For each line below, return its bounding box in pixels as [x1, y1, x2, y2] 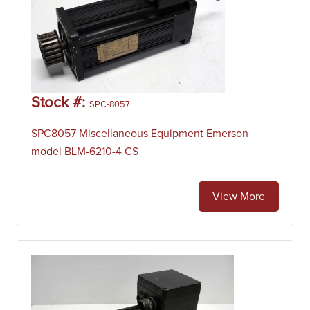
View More [212, 191, 265, 202]
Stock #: [31, 95, 89, 111]
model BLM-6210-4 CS [31, 146, 138, 157]
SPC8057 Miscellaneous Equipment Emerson [31, 128, 248, 139]
